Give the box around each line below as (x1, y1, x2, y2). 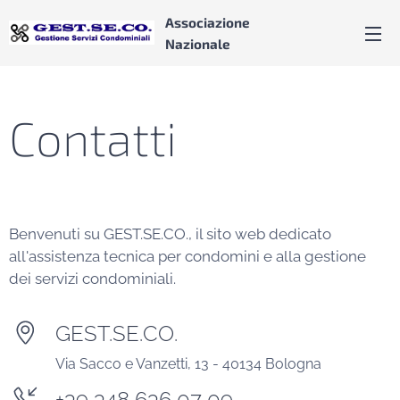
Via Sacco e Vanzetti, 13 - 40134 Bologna (55, 355, 321, 372)
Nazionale (165, 36, 230, 52)
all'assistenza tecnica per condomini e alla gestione (9, 247, 366, 265)
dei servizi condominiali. (9, 270, 176, 287)
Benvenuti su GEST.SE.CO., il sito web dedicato (9, 225, 331, 243)
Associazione (165, 14, 250, 30)
